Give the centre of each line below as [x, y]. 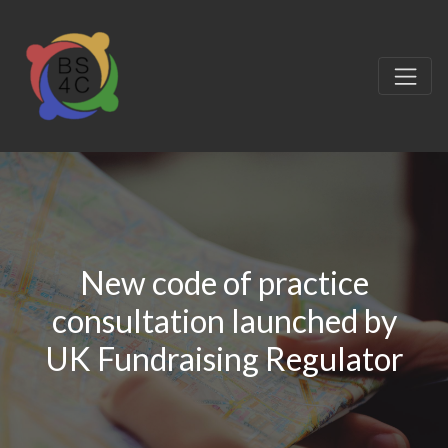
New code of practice [224, 282]
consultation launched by [224, 320]
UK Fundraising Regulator [224, 358]
